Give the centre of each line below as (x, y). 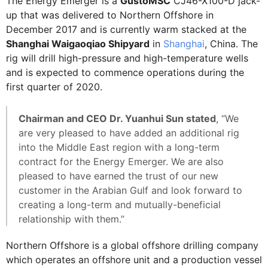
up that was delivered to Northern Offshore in (110, 15)
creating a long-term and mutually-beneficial (120, 204)
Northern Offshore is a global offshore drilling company (132, 245)
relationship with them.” (71, 219)
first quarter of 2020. (54, 86)
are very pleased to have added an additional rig (129, 133)
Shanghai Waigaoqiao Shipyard (78, 43)
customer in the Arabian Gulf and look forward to (130, 190)
